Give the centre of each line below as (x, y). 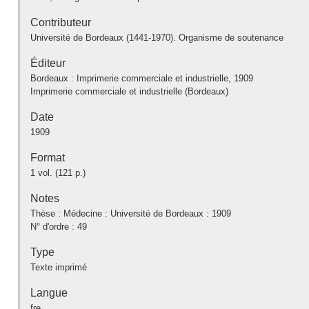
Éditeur (48, 63)
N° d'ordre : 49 (58, 226)
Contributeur (60, 22)
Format (47, 157)
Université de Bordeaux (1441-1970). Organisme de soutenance (157, 37)
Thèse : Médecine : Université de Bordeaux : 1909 (130, 213)
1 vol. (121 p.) (58, 172)
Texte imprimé (58, 267)
